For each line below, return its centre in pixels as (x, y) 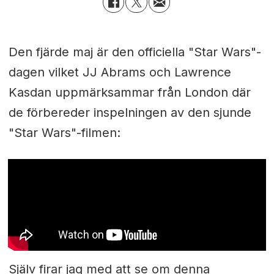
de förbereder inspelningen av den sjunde (130, 113)
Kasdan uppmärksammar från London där (129, 93)
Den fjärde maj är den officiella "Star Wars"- (135, 52)
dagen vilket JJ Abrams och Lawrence (120, 72)
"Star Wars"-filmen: (64, 133)
